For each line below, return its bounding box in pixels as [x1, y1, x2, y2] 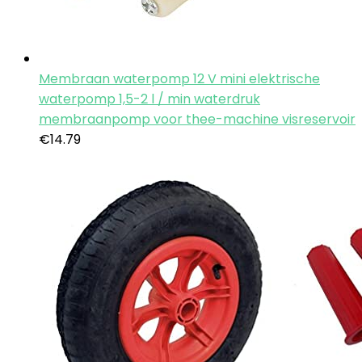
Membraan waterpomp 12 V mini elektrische [39, 69, 320, 88]
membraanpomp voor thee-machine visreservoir [39, 110, 356, 128]
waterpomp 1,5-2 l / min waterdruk [39, 90, 260, 108]
